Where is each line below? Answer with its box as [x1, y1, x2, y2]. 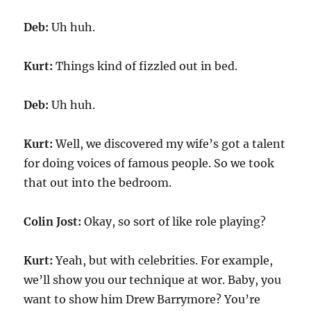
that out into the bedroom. [24, 176, 172, 190]
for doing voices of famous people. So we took [24, 156, 275, 170]
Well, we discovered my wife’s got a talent [53, 137, 286, 151]
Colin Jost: [24, 215, 82, 228]
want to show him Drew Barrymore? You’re [24, 292, 261, 306]
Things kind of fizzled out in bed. [53, 59, 238, 73]
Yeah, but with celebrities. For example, [53, 253, 274, 267]
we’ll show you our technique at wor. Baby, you [24, 273, 282, 287]
